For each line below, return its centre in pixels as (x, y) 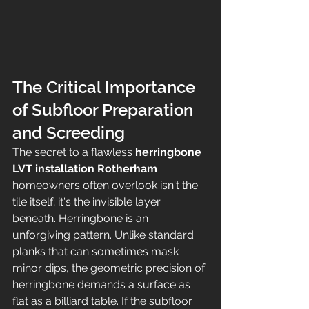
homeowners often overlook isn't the (107, 186)
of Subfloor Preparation (105, 110)
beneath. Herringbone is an (82, 219)
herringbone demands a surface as (103, 285)
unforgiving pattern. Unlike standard (104, 235)
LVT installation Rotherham (85, 169)
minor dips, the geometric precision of (110, 268)
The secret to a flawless (74, 152)
